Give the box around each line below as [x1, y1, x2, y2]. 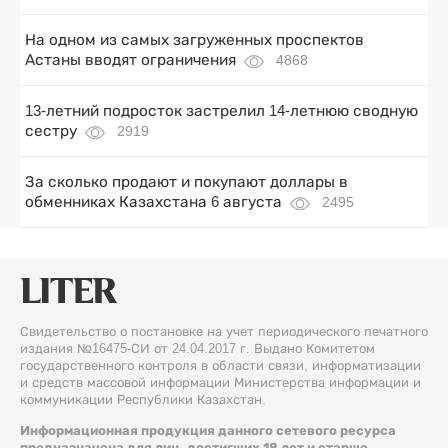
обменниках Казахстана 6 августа [25, 193, 282, 211]
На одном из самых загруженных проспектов [25, 31, 364, 49]
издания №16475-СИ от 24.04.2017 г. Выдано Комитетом [20, 341, 375, 357]
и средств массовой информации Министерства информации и [20, 375, 421, 391]
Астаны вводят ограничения [25, 51, 236, 69]
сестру [25, 122, 77, 140]
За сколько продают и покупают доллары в [25, 173, 348, 191]
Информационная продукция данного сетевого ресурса [20, 423, 396, 439]
